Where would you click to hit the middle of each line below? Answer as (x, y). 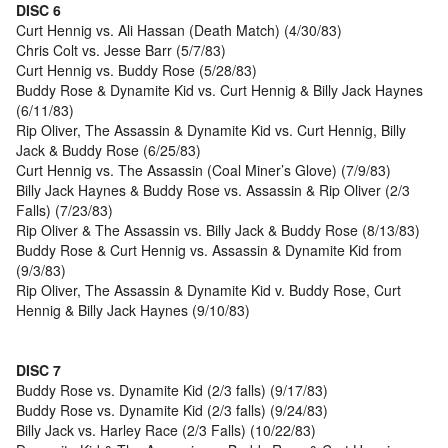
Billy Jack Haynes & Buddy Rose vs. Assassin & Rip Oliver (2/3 (213, 190)
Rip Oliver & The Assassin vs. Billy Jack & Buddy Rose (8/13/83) (218, 230)
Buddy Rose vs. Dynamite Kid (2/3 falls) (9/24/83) (172, 410)
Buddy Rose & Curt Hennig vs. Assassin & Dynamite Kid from (209, 250)
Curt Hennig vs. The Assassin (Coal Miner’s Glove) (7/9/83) (203, 170)
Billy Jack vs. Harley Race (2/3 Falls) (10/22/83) (166, 430)
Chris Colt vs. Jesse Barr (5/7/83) (121, 50)
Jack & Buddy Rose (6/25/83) (108, 150)
